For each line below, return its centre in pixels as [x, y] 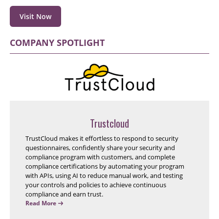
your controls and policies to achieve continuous [96, 185]
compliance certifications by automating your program [105, 166]
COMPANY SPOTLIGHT [57, 42]
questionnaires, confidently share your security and [100, 147]
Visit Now [35, 16]
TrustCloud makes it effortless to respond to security [102, 138]
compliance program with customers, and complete [100, 157]
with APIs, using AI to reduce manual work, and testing [104, 175]
